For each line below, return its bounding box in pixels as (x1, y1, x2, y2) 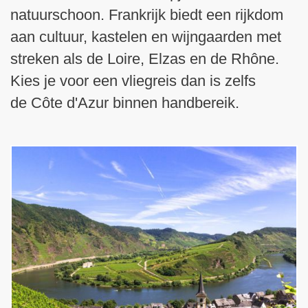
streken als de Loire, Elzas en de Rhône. (10, 50, 279, 68)
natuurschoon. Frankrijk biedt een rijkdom (10, 6, 283, 24)
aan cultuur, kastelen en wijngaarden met (10, 28, 281, 46)
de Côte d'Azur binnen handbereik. (10, 94, 243, 112)
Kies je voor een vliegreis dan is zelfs (10, 72, 256, 90)
